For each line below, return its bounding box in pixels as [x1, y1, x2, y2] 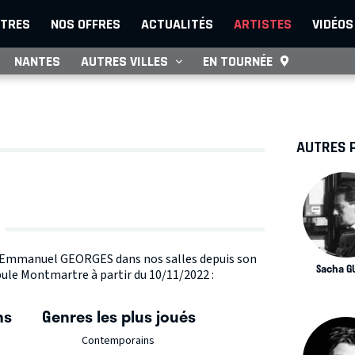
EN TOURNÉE [203, 53, 273, 69]
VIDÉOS [312, 16, 353, 32]
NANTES [14, 53, 60, 69]
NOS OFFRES [51, 16, 120, 32]
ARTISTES [234, 16, 292, 32]
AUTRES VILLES [81, 53, 168, 69]
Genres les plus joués [41, 304, 196, 329]
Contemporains [81, 333, 155, 349]
